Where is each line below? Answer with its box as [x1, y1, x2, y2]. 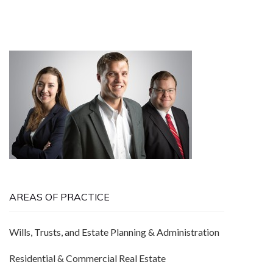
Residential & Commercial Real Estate [9, 252, 166, 264]
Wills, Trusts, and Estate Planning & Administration [9, 226, 219, 238]
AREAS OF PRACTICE [9, 191, 110, 204]
